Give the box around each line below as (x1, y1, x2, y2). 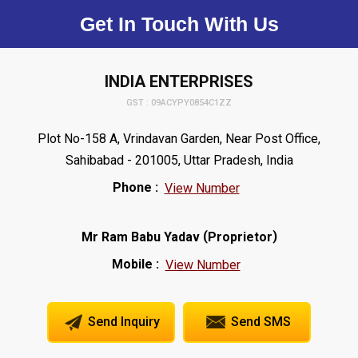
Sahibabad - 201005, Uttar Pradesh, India (65, 153, 293, 169)
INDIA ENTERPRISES (105, 72, 253, 92)
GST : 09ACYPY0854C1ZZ (126, 97, 232, 108)
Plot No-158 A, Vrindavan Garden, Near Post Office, (38, 131, 320, 147)
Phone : (112, 179, 158, 195)
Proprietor (207, 229, 272, 245)
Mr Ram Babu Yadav (81, 229, 200, 245)
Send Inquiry (85, 314, 160, 330)
